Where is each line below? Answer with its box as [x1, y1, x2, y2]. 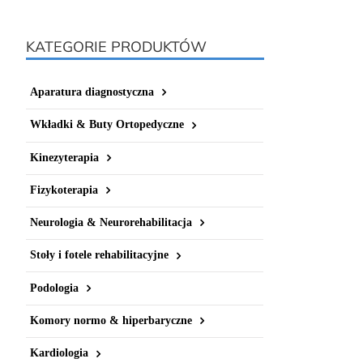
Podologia [30, 281, 79, 294]
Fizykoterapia [30, 183, 98, 196]
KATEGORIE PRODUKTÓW [26, 37, 207, 56]
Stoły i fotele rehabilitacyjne [30, 249, 169, 262]
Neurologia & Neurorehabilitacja [30, 216, 192, 229]
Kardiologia [30, 347, 88, 360]
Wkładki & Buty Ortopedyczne [30, 118, 184, 131]
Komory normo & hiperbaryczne [30, 314, 192, 327]
